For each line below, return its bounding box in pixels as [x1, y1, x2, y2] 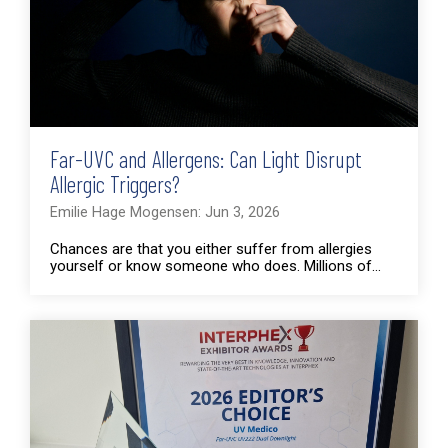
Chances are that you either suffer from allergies [50, 239, 372, 258]
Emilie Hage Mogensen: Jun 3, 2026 [50, 203, 280, 221]
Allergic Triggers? [50, 169, 180, 198]
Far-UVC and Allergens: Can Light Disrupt [50, 144, 362, 173]
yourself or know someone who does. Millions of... [50, 256, 381, 275]
